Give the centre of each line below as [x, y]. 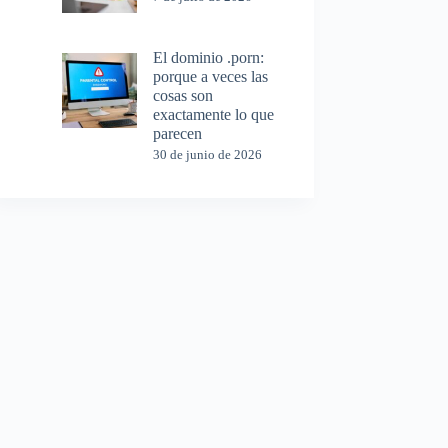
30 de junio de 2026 [208, 155]
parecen [178, 134]
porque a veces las [211, 77]
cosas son [183, 96]
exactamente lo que [214, 115]
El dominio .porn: [209, 58]
